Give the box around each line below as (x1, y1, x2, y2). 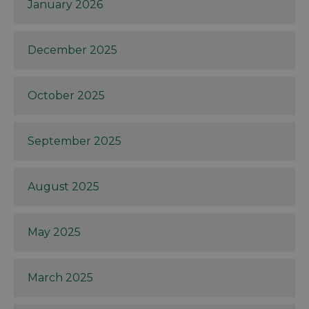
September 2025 (28, 134, 121, 148)
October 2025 (28, 89, 105, 103)
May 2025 (28, 226, 81, 239)
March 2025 (28, 271, 93, 285)
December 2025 (28, 43, 117, 57)
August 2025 (28, 180, 99, 194)
